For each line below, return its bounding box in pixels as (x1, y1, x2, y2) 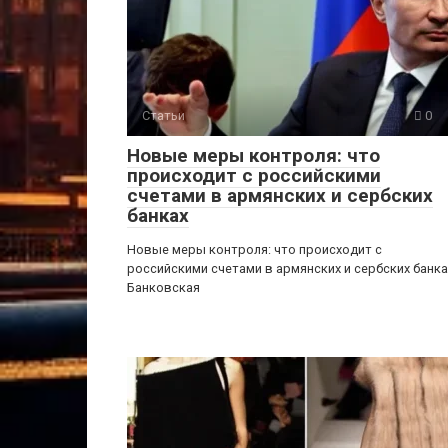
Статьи (142, 108, 185, 123)
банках (127, 204, 189, 227)
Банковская (127, 280, 200, 295)
